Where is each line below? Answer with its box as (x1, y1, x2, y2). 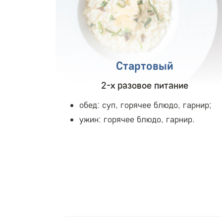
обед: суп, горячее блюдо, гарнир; (79, 99, 212, 111)
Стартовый (116, 58, 173, 73)
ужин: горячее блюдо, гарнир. (79, 113, 195, 125)
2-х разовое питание (101, 79, 188, 91)
